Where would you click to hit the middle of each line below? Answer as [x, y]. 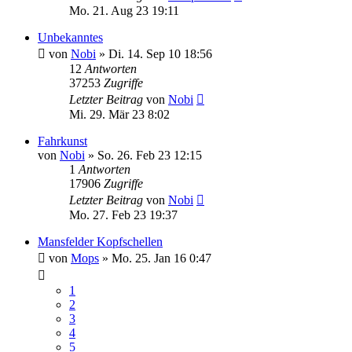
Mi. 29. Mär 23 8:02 [119, 114]
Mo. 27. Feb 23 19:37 [123, 215]
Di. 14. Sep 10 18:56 [160, 54]
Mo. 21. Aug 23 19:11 [124, 11]
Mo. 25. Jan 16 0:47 [161, 258]
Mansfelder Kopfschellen [100, 242]
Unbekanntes [70, 37]
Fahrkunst [62, 141]
